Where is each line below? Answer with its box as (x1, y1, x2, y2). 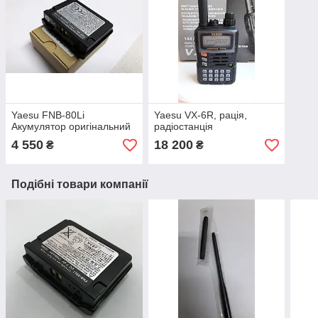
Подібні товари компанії (11, 178, 148, 191)
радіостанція (153, 121, 213, 133)
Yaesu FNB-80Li (11, 109, 84, 121)
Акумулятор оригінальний (11, 121, 131, 133)
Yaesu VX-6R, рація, (153, 109, 247, 121)
